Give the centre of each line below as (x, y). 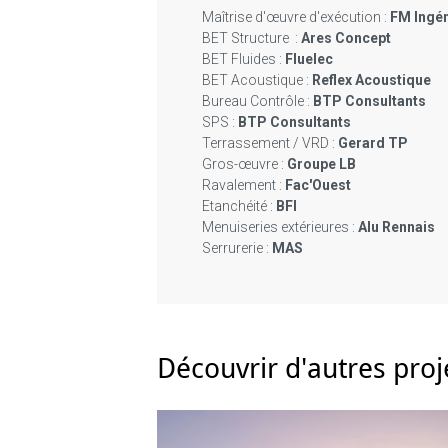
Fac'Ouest (318, 185)
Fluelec (309, 59)
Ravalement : (242, 185)
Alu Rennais (396, 227)
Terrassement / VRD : (268, 143)
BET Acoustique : (255, 80)
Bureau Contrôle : (256, 101)
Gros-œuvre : (243, 164)
